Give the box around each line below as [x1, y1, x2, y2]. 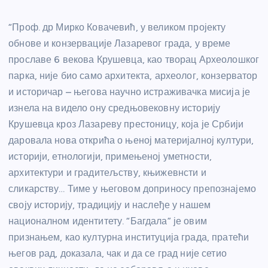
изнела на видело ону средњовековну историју [8, 102, 221, 114]
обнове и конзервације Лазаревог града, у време [8, 38, 231, 50]
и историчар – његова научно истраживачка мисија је [8, 86, 251, 98]
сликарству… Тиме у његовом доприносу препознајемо [8, 183, 256, 195]
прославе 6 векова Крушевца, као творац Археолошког [8, 54, 260, 66]
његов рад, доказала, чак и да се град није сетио [8, 248, 227, 260]
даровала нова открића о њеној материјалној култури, [8, 135, 254, 147]
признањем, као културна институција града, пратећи [8, 232, 249, 243]
